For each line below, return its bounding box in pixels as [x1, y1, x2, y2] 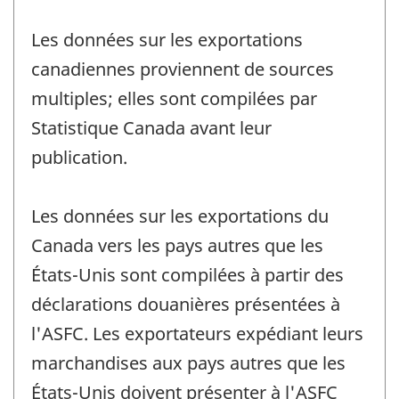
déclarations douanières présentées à [31, 291, 340, 316]
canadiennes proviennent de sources [31, 56, 334, 81]
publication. [31, 144, 127, 169]
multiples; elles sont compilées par [31, 85, 317, 110]
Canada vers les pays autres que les [31, 232, 323, 257]
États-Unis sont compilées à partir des [31, 262, 344, 287]
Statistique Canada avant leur [31, 115, 272, 140]
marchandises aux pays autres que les [31, 350, 346, 375]
